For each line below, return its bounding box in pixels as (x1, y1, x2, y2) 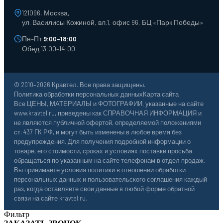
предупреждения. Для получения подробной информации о (14, 137, 191, 146)
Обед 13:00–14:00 (22, 44, 75, 53)
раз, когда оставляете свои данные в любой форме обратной (14, 185, 195, 193)
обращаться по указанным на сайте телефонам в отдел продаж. (14, 156, 205, 165)
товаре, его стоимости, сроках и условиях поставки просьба (14, 147, 192, 155)
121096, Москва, (22, 8, 70, 17)
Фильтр (4, 210, 29, 219)
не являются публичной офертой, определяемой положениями (14, 118, 201, 127)
